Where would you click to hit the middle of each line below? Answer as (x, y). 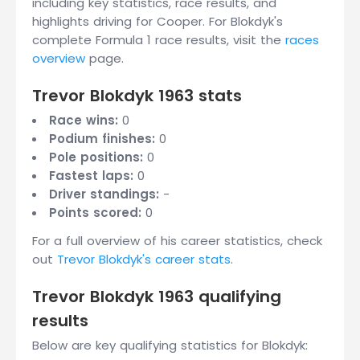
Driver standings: (104, 194)
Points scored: (95, 213)
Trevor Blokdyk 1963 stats (137, 96)
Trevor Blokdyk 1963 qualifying (157, 297)
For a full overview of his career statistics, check (177, 241)
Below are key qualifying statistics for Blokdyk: (170, 345)
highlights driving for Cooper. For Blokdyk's (157, 21)
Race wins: (84, 120)
